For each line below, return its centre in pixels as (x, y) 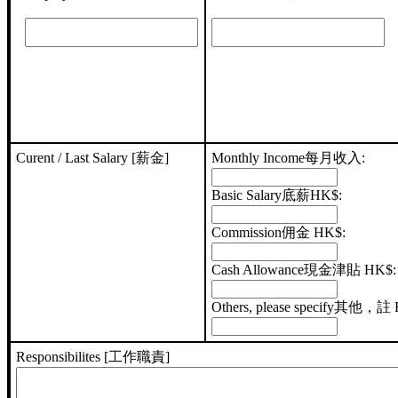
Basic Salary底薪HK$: (277, 195)
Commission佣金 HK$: (279, 233)
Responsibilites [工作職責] (93, 357)
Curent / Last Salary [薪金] (93, 158)
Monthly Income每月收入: (289, 158)
